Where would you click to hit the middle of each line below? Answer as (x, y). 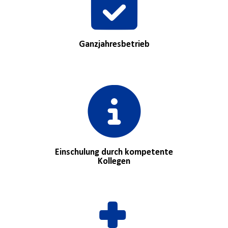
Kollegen (114, 162)
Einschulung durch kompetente (114, 153)
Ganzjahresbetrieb (114, 45)
